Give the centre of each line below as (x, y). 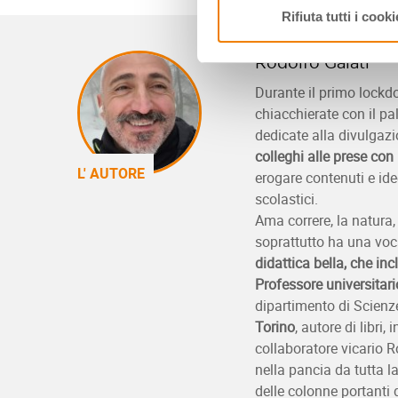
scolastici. (287, 199)
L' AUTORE (111, 173)
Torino (275, 326)
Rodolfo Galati (312, 62)
